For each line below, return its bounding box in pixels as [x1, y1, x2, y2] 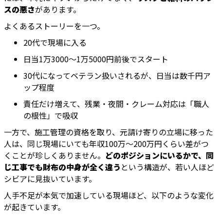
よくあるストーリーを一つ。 [4, 20, 105, 32]
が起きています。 [4, 201, 65, 213]
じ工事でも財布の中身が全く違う [4, 161, 121, 173]
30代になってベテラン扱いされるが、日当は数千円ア [23, 70, 211, 82]
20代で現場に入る [23, 36, 87, 49]
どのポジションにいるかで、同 [105, 149, 214, 162]
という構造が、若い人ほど [121, 161, 214, 173]
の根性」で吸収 [23, 109, 78, 122]
